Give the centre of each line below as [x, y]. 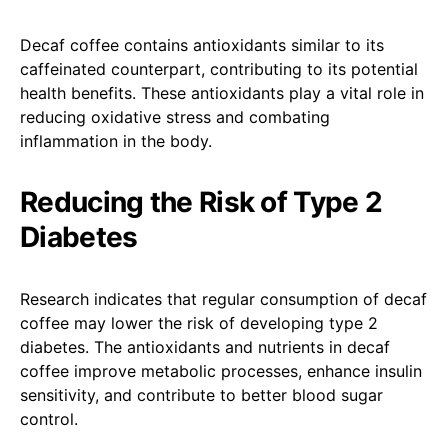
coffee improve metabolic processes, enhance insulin [221, 370]
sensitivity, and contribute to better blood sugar [201, 394]
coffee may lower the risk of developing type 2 [199, 322]
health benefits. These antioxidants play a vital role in [222, 92]
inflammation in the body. [116, 140]
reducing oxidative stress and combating [175, 116]
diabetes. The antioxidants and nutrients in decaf [205, 346]
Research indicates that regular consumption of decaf [223, 298]
